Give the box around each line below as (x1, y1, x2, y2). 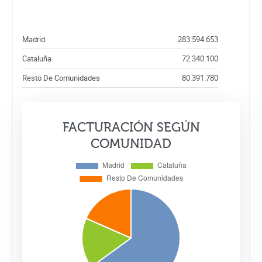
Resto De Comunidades (22, 72, 100, 83)
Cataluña (22, 53, 51, 64)
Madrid (22, 33, 45, 44)
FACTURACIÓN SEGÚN (62, 119, 200, 135)
